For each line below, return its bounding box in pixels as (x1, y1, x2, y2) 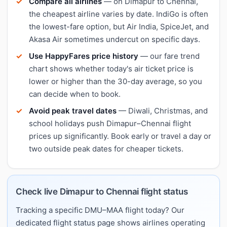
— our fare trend (138, 51, 200, 61)
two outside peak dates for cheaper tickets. (29, 143, 183, 154)
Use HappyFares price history (29, 51, 138, 61)
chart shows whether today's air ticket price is (29, 63, 194, 73)
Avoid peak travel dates (29, 105, 117, 116)
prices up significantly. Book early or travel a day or (29, 131, 211, 141)
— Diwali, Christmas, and (117, 105, 208, 116)
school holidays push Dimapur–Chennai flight (29, 118, 191, 128)
